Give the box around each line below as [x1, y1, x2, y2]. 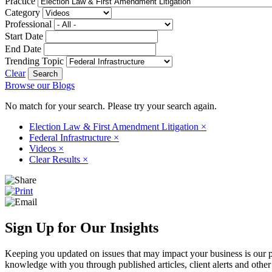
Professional [5, 18, 52, 29]
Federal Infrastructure [29, 132, 114, 143]
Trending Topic [5, 55, 64, 66]
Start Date [5, 30, 43, 41]
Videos [29, 143, 58, 154]
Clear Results [29, 154, 83, 165]
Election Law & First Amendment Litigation [29, 121, 201, 132]
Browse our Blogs [5, 80, 75, 90]
